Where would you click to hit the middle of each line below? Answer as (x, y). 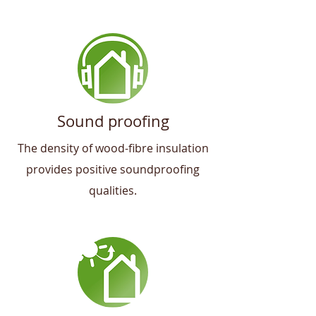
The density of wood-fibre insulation (113, 148)
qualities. (113, 190)
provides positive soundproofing (113, 169)
